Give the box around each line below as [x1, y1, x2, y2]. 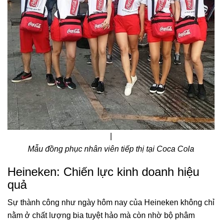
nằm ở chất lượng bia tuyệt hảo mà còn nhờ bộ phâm [7, 211, 195, 220]
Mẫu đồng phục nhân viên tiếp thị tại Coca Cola [28, 145, 194, 154]
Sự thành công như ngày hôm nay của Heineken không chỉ [7, 198, 215, 207]
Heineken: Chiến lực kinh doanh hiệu [7, 165, 199, 179]
